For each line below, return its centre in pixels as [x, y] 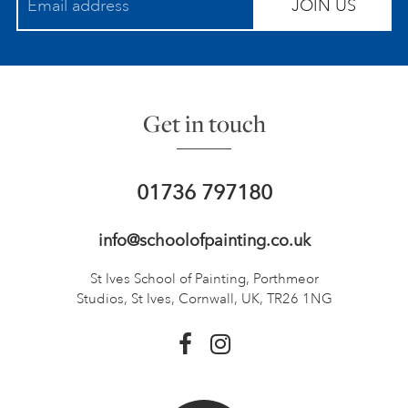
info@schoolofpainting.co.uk [204, 240]
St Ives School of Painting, [169, 279]
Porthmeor [284, 279]
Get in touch [204, 123]
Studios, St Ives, [127, 299]
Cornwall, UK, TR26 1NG [255, 299]
